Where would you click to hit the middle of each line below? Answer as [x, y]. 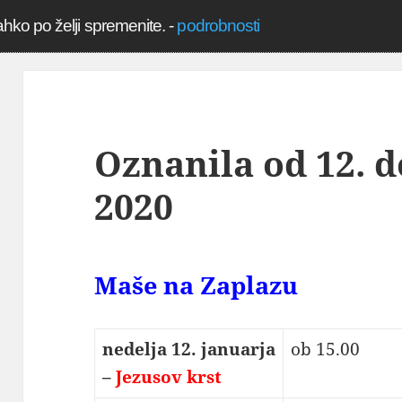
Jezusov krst [168, 377]
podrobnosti [218, 26]
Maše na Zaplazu [197, 285]
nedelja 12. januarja [188, 350]
